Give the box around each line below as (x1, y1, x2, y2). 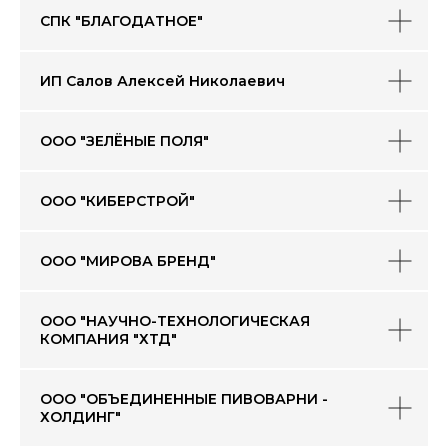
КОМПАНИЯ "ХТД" (40, 330, 177, 348)
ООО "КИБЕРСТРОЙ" (40, 192, 195, 210)
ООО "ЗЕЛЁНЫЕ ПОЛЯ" (40, 132, 209, 150)
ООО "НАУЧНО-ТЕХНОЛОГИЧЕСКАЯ (40, 312, 310, 330)
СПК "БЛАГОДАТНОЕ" (40, 12, 203, 30)
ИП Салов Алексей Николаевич (40, 72, 285, 90)
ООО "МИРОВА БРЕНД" (40, 252, 216, 270)
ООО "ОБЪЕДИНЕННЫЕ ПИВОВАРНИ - (40, 390, 328, 408)
